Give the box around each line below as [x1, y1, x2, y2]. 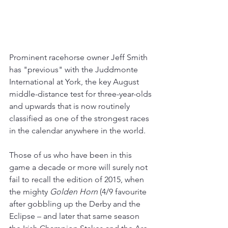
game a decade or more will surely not [9, 162, 150, 173]
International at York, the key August [9, 77, 141, 87]
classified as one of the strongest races [9, 113, 151, 124]
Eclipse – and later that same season [9, 211, 141, 221]
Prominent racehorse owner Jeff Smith [9, 52, 150, 63]
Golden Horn [50, 187, 98, 197]
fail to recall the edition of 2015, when [9, 175, 146, 185]
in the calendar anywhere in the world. [9, 126, 146, 136]
